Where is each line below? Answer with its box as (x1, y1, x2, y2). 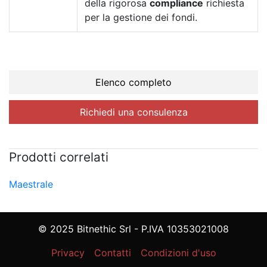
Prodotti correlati (9, 150, 108, 165)
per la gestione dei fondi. (85, 11, 197, 23)
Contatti (94, 247, 131, 259)
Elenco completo (95, 76, 172, 88)
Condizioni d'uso (140, 247, 216, 259)
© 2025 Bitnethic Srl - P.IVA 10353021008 (38, 223, 229, 235)
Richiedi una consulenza (79, 105, 188, 118)
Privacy (51, 247, 85, 259)
